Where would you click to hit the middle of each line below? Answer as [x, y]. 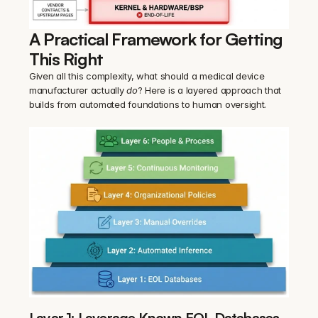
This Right [66, 59]
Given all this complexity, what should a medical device [147, 76]
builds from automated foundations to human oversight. [148, 105]
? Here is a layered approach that [209, 91]
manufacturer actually [78, 91]
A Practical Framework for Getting [156, 39]
